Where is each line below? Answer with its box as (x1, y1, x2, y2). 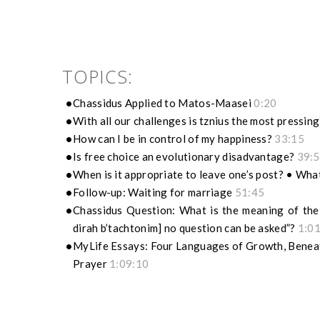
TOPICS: (62, 64, 133, 89)
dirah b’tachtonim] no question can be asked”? (73, 221, 298, 235)
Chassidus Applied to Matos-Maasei (73, 96, 254, 110)
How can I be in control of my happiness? (73, 132, 275, 146)
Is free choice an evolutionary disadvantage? (73, 150, 297, 164)
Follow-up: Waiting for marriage (73, 186, 235, 199)
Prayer (73, 257, 110, 271)
